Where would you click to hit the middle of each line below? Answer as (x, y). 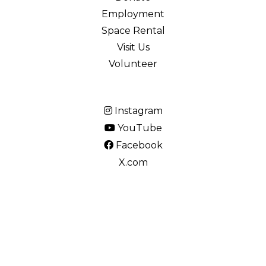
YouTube (138, 128)
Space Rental (133, 30)
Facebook (138, 145)
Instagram (137, 110)
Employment (133, 14)
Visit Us (133, 47)
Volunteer (133, 64)
